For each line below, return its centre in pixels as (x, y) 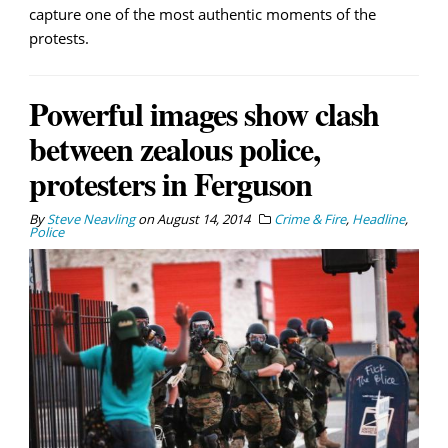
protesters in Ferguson (170, 183)
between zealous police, (174, 148)
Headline (378, 218)
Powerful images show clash (204, 113)
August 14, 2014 (203, 218)
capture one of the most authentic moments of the (202, 13)
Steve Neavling (91, 218)
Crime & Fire (310, 218)
